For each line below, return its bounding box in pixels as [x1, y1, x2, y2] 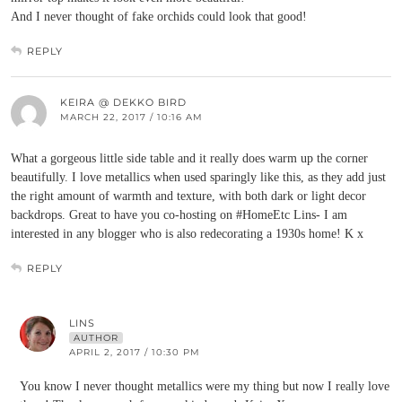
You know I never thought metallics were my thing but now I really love [20, 380, 389, 393]
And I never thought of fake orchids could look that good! [11, 10, 307, 23]
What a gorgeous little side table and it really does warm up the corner [11, 152, 368, 165]
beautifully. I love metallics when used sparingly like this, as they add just [11, 170, 386, 184]
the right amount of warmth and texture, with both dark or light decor [11, 189, 366, 203]
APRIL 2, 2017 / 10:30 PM [69, 346, 200, 358]
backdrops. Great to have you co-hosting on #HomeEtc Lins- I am [11, 208, 347, 222]
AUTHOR [74, 332, 118, 344]
